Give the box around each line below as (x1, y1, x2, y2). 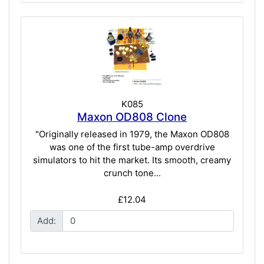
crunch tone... (103, 167, 161, 179)
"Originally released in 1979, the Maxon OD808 (35, 128, 229, 140)
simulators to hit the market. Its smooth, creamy (33, 154, 231, 166)
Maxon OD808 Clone (77, 110, 187, 124)
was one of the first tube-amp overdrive (49, 141, 215, 153)
